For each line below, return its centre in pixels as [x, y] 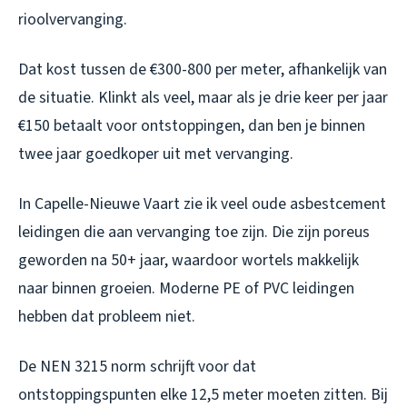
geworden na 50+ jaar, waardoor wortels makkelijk [189, 260]
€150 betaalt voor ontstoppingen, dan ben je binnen [192, 125]
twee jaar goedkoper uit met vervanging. [156, 154]
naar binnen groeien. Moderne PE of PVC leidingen [186, 288]
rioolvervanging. [73, 19]
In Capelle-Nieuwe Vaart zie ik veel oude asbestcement [202, 203]
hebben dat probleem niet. [107, 316]
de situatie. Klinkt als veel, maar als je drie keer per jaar [203, 97]
